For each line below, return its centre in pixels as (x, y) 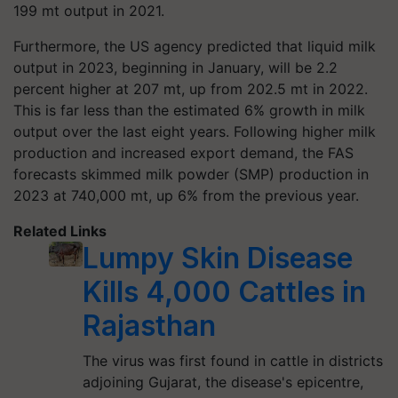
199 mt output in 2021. (89, 11)
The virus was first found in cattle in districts (232, 361)
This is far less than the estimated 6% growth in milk (189, 110)
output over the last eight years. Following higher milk (195, 131)
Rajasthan (149, 326)
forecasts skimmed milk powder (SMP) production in (191, 174)
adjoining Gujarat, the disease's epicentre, (223, 382)
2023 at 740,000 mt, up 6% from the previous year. (186, 195)
